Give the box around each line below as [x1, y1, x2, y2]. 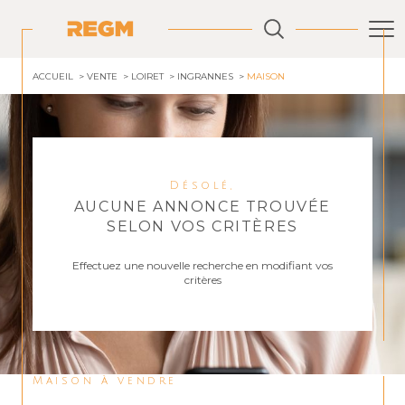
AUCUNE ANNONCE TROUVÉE [73, 198, 332, 215]
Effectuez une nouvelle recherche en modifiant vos [72, 259, 333, 272]
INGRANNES [176, 71, 233, 82]
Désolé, [183, 180, 235, 192]
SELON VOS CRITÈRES [107, 218, 298, 235]
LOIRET [130, 71, 164, 82]
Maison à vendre [45, 375, 178, 387]
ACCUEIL [33, 71, 73, 82]
